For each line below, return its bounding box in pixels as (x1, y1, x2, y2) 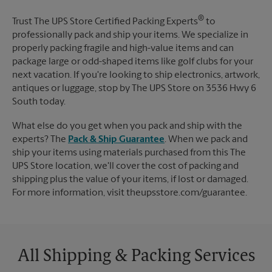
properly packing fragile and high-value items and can (12, 44, 234, 54)
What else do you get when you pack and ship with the (12, 121, 242, 132)
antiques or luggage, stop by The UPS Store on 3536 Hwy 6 (12, 84, 256, 94)
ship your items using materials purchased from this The (12, 148, 246, 158)
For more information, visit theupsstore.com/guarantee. (12, 188, 247, 199)
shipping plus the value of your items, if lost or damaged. (12, 175, 248, 185)
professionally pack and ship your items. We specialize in (12, 30, 248, 41)
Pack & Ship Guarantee (68, 135, 165, 145)
